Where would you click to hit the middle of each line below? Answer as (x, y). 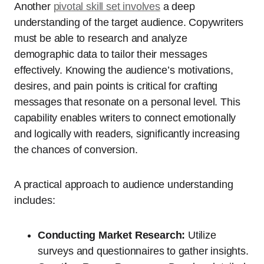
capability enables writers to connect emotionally (125, 118)
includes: (35, 200)
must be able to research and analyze (101, 38)
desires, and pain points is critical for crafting (116, 86)
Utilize (201, 235)
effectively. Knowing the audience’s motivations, (124, 70)
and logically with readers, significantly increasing (127, 133)
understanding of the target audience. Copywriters (129, 22)
